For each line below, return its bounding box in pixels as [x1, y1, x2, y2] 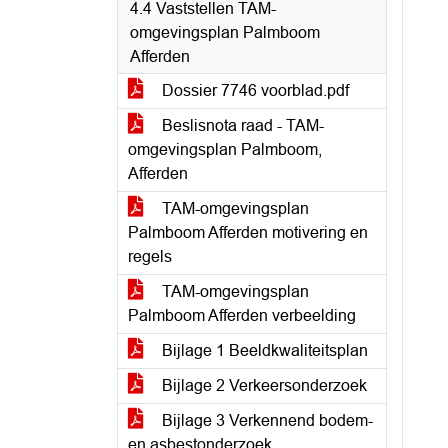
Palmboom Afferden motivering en [128, 224, 368, 241]
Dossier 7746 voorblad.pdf [158, 82, 349, 99]
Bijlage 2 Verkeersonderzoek [158, 377, 367, 394]
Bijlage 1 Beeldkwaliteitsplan [158, 342, 368, 359]
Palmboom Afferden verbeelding [128, 307, 356, 324]
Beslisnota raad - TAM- [158, 117, 324, 134]
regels [128, 248, 172, 265]
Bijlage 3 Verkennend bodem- [158, 412, 373, 429]
